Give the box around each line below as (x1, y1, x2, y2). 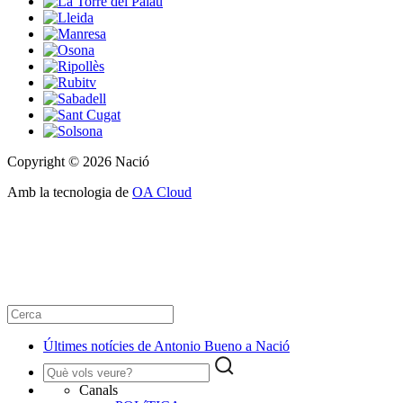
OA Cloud (132, 184, 192, 200)
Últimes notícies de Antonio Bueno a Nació (43, 337, 290, 354)
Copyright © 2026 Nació (7, 153, 149, 169)
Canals (79, 381, 118, 398)
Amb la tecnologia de (7, 184, 132, 200)
